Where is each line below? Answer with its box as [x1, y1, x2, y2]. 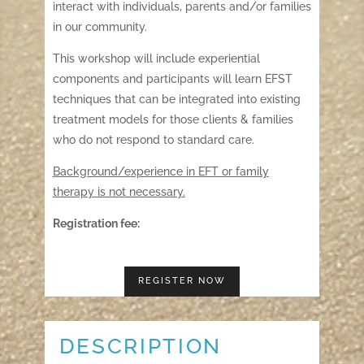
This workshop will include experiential [52, 52, 260, 65]
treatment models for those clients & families [52, 113, 293, 126]
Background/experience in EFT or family [52, 165, 269, 178]
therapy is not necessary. [52, 185, 185, 198]
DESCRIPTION [58, 333, 223, 358]
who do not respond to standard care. [52, 133, 254, 146]
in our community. [52, 20, 147, 33]
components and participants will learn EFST [52, 72, 292, 85]
